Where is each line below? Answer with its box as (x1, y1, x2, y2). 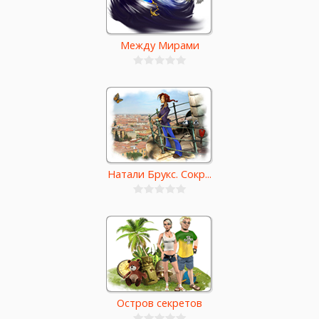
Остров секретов (117, 296, 202, 310)
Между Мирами (120, 38, 199, 53)
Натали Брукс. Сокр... (108, 167, 211, 182)
